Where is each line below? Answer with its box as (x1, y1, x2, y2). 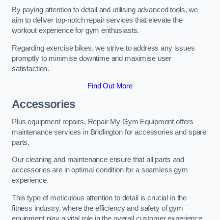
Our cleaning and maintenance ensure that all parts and (12, 156, 185, 164)
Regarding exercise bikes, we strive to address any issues (12, 44, 195, 52)
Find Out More (87, 82, 133, 90)
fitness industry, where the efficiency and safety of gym (12, 204, 183, 212)
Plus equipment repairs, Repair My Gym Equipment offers (12, 117, 194, 126)
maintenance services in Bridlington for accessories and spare (12, 128, 207, 136)
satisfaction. (12, 64, 50, 73)
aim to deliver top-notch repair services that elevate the (12, 16, 183, 25)
